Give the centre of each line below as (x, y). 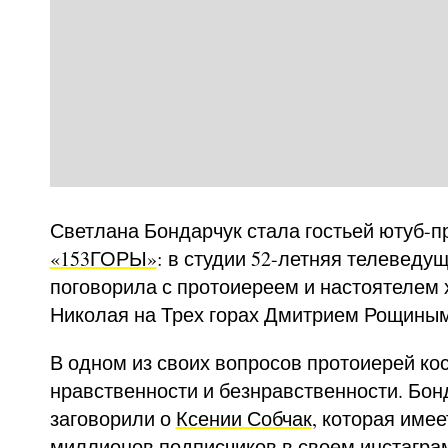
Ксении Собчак (243, 418)
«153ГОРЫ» (103, 258)
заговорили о (112, 418)
